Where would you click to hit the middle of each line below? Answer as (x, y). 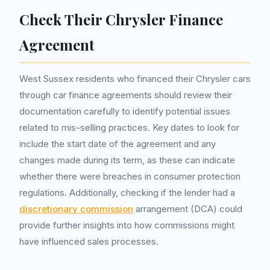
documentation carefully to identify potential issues (125, 111)
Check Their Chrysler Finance (121, 19)
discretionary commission (76, 209)
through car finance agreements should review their (126, 95)
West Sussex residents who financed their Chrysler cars (135, 79)
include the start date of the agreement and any (118, 144)
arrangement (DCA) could (188, 209)
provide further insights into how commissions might (127, 225)
